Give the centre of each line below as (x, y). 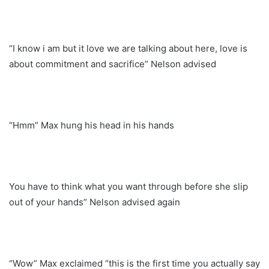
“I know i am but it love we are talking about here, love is (128, 48)
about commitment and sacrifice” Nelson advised (113, 64)
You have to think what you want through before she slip (128, 186)
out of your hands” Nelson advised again (95, 202)
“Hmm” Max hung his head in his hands (92, 125)
